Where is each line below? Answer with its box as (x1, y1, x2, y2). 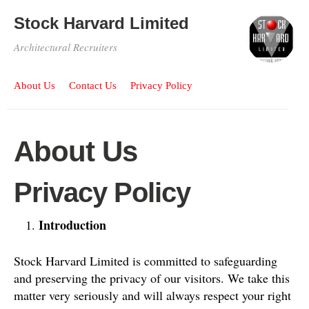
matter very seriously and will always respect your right (14, 286, 291, 303)
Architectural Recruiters (14, 40, 117, 54)
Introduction (39, 215, 106, 234)
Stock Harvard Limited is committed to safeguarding (14, 252, 277, 269)
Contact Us (69, 79, 117, 91)
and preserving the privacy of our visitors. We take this (14, 269, 290, 286)
